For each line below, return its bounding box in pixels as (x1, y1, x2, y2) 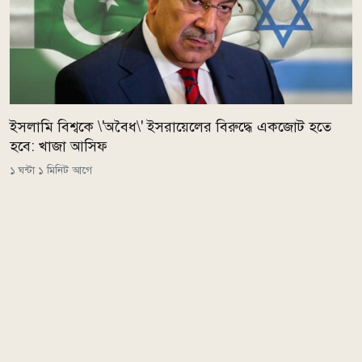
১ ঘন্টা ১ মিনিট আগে (10, 163, 92, 178)
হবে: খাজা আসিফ (10, 137, 107, 156)
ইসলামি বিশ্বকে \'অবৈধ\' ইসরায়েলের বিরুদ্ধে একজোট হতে (10, 118, 331, 137)
